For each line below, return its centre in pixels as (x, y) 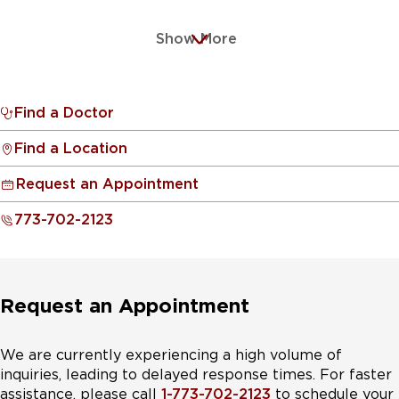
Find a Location (71, 148)
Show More (196, 39)
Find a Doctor (64, 113)
